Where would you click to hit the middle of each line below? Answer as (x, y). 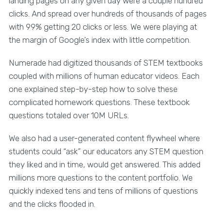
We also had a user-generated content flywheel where (104, 138)
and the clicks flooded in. (52, 204)
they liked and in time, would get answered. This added (104, 164)
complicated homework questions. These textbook (99, 102)
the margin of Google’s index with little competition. (100, 40)
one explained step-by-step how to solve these (93, 89)
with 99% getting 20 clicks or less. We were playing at (103, 27)
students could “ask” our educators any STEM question (106, 151)
